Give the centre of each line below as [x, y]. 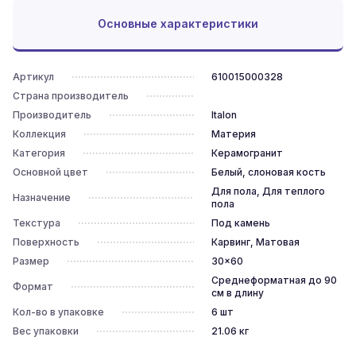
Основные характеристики [178, 23]
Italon [224, 115]
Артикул [33, 77]
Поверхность [46, 242]
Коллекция [39, 134]
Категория [39, 153]
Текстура [37, 223]
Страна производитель [71, 96]
